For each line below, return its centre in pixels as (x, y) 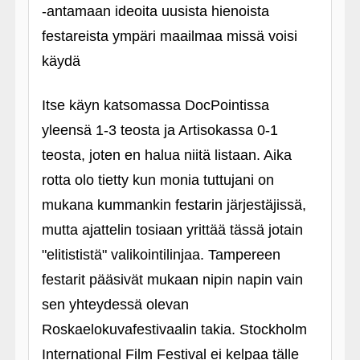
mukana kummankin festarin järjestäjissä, (174, 205)
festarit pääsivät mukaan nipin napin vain (172, 280)
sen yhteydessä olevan (115, 305)
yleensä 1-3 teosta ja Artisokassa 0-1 (160, 130)
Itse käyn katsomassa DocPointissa (155, 105)
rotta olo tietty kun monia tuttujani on (157, 180)
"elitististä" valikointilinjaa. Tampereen (161, 255)
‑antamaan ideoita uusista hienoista (155, 11)
